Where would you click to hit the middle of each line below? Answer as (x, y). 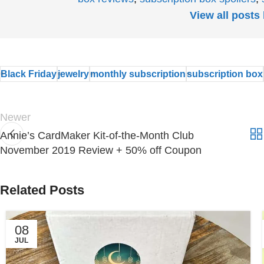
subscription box (225, 73)
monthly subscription (138, 73)
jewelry (73, 73)
